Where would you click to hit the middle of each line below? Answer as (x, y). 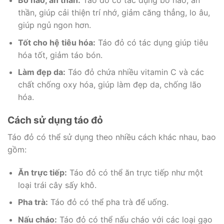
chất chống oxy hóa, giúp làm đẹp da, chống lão (109, 85)
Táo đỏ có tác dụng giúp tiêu (151, 42)
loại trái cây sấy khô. (57, 185)
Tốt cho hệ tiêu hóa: (56, 42)
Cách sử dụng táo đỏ (55, 120)
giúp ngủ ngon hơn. (54, 25)
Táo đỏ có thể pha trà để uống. (108, 202)
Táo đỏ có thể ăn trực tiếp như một (135, 172)
